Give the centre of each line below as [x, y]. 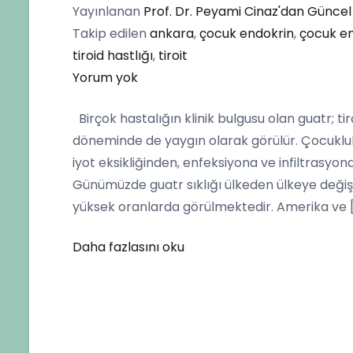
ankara [172, 34]
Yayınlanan [108, 12]
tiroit [173, 56]
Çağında [164, 99]
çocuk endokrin [247, 34]
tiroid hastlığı [113, 56]
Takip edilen [111, 34]
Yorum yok [105, 78]
